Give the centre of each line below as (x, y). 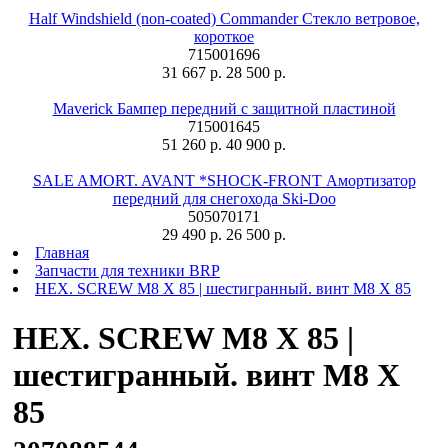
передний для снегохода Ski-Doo (224, 199)
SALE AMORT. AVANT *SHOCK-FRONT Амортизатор (224, 181)
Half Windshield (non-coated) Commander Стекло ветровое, (224, 19)
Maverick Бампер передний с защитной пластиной (224, 109)
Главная (62, 253)
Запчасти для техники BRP (127, 271)
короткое (224, 37)
